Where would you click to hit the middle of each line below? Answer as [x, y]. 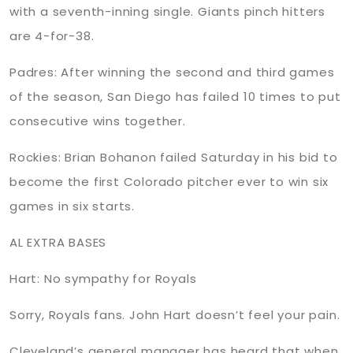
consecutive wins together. [98, 121]
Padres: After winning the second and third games [172, 72]
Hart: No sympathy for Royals [103, 279]
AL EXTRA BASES [58, 242]
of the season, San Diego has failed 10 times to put [175, 97]
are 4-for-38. [52, 36]
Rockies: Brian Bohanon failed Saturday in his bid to [174, 157]
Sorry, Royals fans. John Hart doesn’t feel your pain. [175, 315]
